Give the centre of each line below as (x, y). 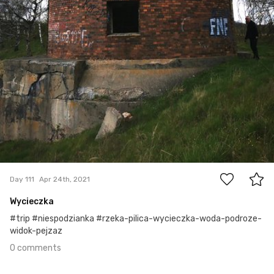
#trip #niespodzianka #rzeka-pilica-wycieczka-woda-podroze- (136, 219)
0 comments (35, 248)
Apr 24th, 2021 (65, 179)
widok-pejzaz (36, 231)
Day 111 (22, 179)
